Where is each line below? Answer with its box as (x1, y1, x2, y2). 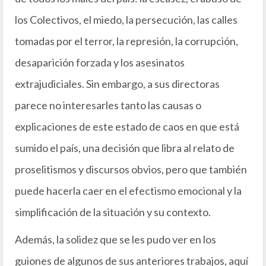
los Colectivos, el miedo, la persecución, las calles (15, 13, 237, 26)
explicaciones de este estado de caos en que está (15, 120, 239, 133)
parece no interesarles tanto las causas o (15, 99, 201, 112)
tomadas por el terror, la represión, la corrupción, (15, 34, 238, 47)
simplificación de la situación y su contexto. (15, 205, 211, 218)
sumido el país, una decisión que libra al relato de (15, 141, 235, 154)
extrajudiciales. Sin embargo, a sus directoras (15, 77, 220, 90)
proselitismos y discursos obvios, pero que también (15, 163, 247, 176)
